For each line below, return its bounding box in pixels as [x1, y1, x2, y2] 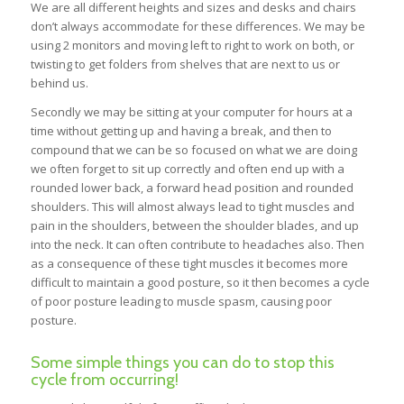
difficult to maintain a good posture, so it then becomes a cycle [30, 274, 370, 291]
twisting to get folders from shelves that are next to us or [30, 56, 340, 72]
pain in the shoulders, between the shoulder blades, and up [30, 217, 359, 234]
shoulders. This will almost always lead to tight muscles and [30, 198, 354, 216]
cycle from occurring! [30, 370, 179, 390]
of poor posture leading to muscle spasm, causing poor [30, 293, 332, 310]
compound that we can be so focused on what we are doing [30, 142, 357, 159]
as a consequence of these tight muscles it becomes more [30, 255, 348, 272]
